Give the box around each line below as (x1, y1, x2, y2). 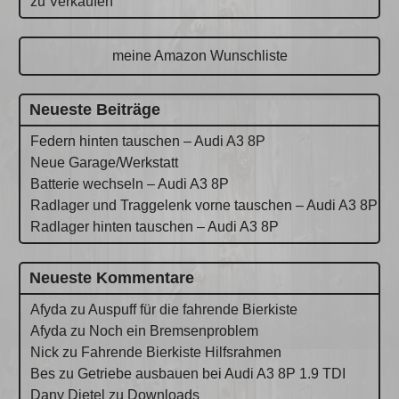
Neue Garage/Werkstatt (30, 154, 179, 170)
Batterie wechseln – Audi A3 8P (30, 175, 230, 191)
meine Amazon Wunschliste (111, 47, 288, 63)
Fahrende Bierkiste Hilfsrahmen (81, 344, 282, 360)
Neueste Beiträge (29, 100, 161, 118)
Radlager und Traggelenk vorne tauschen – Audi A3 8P (30, 197, 379, 213)
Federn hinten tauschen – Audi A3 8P (30, 133, 266, 149)
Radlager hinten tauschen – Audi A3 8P (30, 218, 280, 234)
